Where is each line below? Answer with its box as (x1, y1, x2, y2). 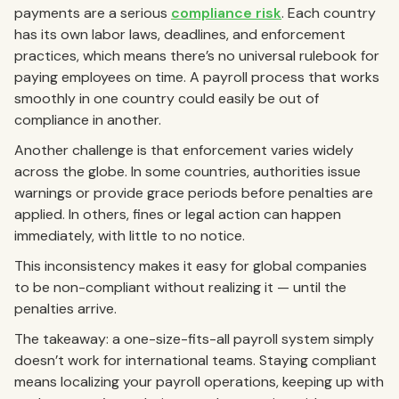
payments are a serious (14, 3, 171, 22)
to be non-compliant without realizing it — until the (14, 277, 346, 297)
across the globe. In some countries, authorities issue (14, 161, 361, 181)
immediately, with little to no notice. (14, 225, 248, 245)
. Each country (281, 3, 376, 22)
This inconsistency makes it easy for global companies (14, 256, 367, 275)
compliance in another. (14, 110, 161, 129)
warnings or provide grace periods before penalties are (14, 183, 373, 202)
